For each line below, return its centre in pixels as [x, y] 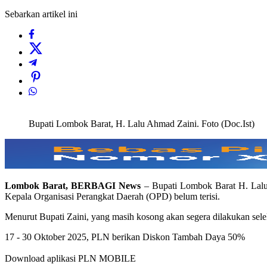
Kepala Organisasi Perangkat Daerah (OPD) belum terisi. [112, 197]
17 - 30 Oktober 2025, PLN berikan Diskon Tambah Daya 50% [125, 237]
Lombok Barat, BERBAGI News [74, 186]
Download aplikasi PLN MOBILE [70, 259]
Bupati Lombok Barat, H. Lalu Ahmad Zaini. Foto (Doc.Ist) [142, 124]
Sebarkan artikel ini [41, 14]
